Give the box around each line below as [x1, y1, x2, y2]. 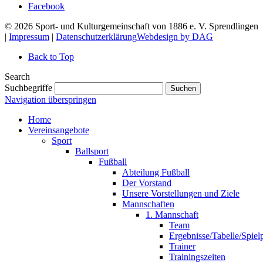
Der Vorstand [122, 178, 171, 188]
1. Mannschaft [146, 210, 198, 220]
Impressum [9, 32, 49, 42]
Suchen [170, 84, 196, 93]
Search [5, 72, 30, 82]
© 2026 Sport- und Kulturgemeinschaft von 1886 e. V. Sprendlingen [5, 21, 258, 31]
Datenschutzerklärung [56, 32, 137, 42]
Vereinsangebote [28, 125, 89, 135]
